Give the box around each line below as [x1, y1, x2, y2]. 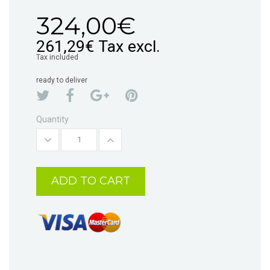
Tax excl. [98, 36, 160, 56]
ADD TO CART [51, 174, 130, 187]
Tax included [36, 52, 78, 61]
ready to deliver [36, 75, 87, 84]
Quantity [36, 114, 69, 124]
